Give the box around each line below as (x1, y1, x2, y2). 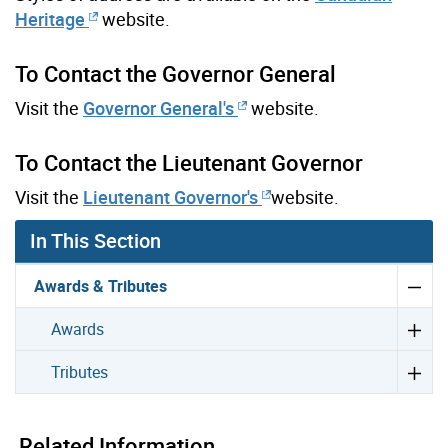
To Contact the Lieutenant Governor (15, 147, 363, 177)
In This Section (30, 226, 161, 254)
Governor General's (83, 95, 234, 120)
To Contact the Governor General (15, 58, 336, 88)
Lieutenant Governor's (83, 184, 262, 209)
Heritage (15, 6, 85, 31)
